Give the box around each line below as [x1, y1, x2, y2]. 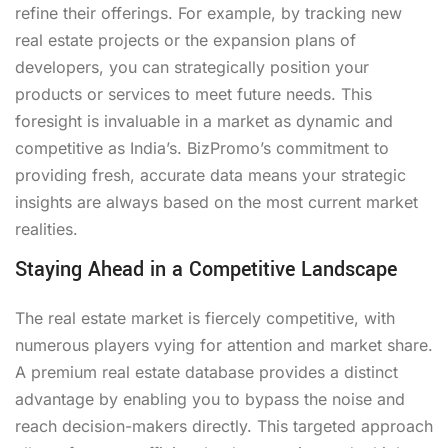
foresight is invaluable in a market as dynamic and [15, 110, 393, 131]
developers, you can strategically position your [15, 56, 369, 77]
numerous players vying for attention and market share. [15, 334, 433, 355]
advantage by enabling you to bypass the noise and [15, 388, 405, 409]
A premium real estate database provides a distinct [15, 361, 398, 382]
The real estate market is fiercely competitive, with [15, 307, 395, 328]
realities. [15, 218, 78, 239]
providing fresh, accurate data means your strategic [15, 164, 406, 185]
